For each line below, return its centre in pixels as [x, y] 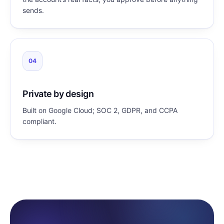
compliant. [39, 121]
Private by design [58, 94]
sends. [33, 10]
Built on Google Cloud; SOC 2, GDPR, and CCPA [100, 110]
